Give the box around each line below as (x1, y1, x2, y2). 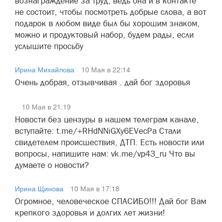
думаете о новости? (15, 160, 89, 170)
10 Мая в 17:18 (70, 183, 119, 193)
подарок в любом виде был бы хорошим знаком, (15, 18, 200, 28)
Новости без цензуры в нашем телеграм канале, (15, 114, 199, 124)
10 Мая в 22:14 (81, 64, 130, 74)
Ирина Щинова (15, 183, 63, 193)
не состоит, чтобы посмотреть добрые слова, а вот (15, 7, 206, 17)
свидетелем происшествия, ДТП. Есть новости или (15, 137, 204, 147)
